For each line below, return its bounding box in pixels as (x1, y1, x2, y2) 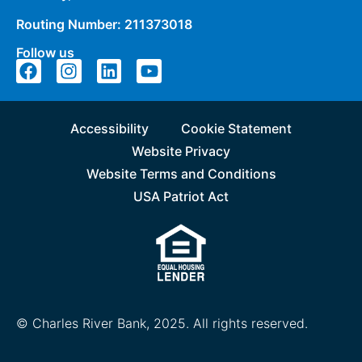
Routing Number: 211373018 (16, 16, 196, 33)
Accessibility (70, 120, 149, 137)
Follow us (16, 44, 74, 61)
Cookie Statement (181, 120, 292, 137)
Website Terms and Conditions (86, 165, 276, 182)
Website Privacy (132, 142, 230, 159)
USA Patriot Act (133, 187, 229, 204)
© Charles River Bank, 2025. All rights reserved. (16, 314, 308, 331)
